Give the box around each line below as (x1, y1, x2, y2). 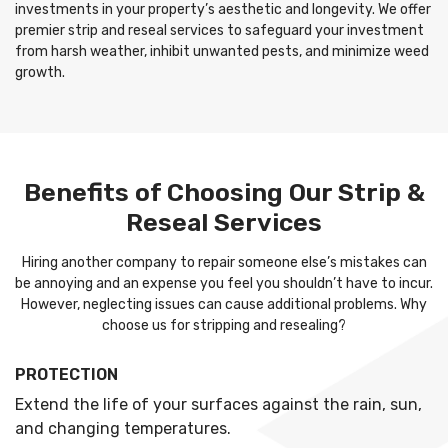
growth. (15, 64, 65, 81)
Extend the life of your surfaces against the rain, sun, (15, 395, 422, 414)
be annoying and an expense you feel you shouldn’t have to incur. (15, 275, 433, 292)
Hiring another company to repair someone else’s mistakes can (21, 254, 427, 271)
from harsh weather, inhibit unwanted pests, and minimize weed (15, 43, 429, 60)
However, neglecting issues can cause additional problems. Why (21, 296, 427, 313)
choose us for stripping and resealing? (102, 317, 346, 334)
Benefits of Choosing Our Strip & (23, 178, 425, 207)
